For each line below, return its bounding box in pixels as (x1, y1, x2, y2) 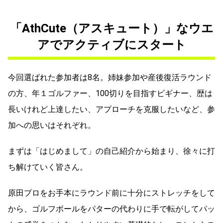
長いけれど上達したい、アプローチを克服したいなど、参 (8, 105, 215, 114)
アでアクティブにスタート (37, 38, 186, 52)
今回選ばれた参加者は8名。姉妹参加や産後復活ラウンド (8, 73, 212, 83)
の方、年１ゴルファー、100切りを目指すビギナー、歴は (8, 89, 213, 99)
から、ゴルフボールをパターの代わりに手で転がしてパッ (8, 204, 215, 214)
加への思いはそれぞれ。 (8, 120, 96, 130)
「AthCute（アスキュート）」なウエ (9, 21, 214, 36)
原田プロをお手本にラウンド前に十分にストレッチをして (8, 188, 215, 198)
